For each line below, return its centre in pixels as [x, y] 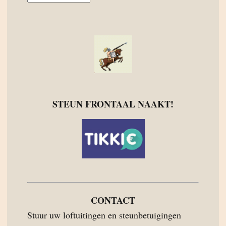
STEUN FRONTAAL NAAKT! [113, 104]
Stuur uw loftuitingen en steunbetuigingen [104, 215]
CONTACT [113, 200]
